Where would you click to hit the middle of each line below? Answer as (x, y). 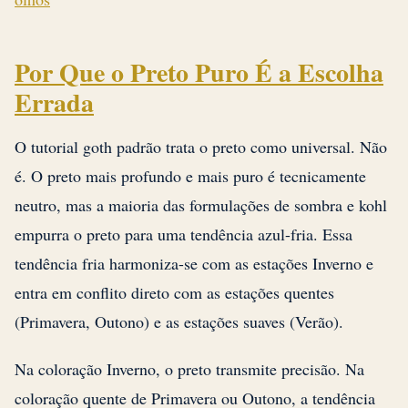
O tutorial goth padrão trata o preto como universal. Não (201, 147)
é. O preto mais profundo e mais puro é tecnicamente (190, 176)
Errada (54, 103)
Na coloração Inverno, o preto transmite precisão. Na (189, 369)
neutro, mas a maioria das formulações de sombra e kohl (201, 205)
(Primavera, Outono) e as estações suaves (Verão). (179, 322)
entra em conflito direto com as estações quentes (174, 293)
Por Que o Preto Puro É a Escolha (199, 73)
